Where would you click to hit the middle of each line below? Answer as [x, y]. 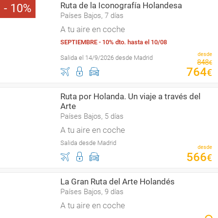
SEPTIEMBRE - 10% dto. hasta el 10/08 [114, 42]
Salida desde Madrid [88, 143]
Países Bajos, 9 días [92, 192]
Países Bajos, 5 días [92, 116]
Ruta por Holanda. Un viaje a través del [130, 96]
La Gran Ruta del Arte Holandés [118, 182]
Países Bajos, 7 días [92, 16]
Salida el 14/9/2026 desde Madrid [107, 58]
